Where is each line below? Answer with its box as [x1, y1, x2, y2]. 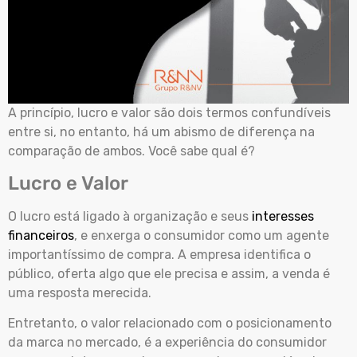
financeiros [8, 227, 74, 243]
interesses [252, 208, 314, 224]
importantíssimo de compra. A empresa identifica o [8, 246, 311, 262]
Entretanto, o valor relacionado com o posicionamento [8, 316, 331, 331]
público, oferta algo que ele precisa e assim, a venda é [8, 265, 330, 281]
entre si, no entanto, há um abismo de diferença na [8, 124, 315, 139]
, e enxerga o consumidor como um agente [74, 227, 329, 243]
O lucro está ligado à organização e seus [8, 208, 252, 224]
